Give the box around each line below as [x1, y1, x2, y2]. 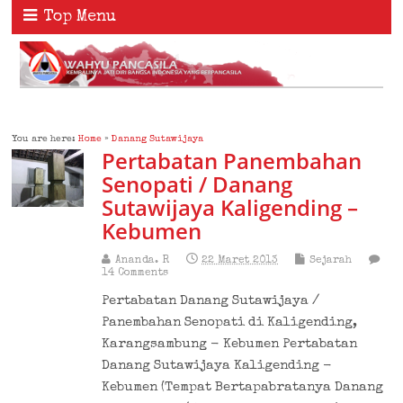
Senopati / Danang [102, 168, 293, 199]
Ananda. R [115, 255, 170, 266]
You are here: [12, 134, 79, 144]
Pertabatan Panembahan [102, 145, 363, 175]
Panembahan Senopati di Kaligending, [102, 315, 358, 329]
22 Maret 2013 [201, 255, 279, 266]
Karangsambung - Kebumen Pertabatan [102, 336, 358, 351]
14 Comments [102, 267, 169, 279]
